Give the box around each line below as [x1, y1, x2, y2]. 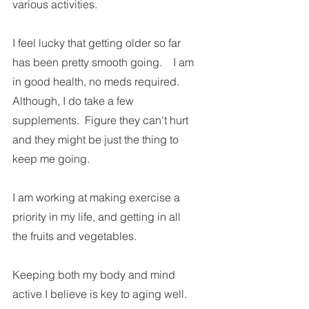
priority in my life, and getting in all [12, 210, 183, 224]
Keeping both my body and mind [12, 268, 178, 282]
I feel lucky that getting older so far [12, 36, 183, 50]
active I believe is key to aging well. [12, 287, 190, 301]
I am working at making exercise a [12, 190, 183, 205]
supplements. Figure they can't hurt [12, 113, 191, 128]
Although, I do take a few [12, 94, 137, 108]
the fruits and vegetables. [12, 229, 142, 243]
